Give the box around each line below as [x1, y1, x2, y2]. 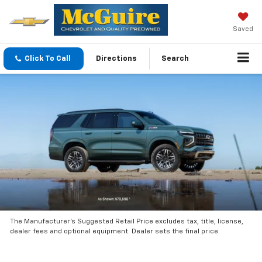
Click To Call [25, 55, 71, 63]
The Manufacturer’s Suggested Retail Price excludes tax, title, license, [10, 218, 244, 225]
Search [161, 55, 189, 63]
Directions [96, 55, 137, 63]
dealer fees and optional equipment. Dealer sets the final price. [10, 227, 220, 235]
